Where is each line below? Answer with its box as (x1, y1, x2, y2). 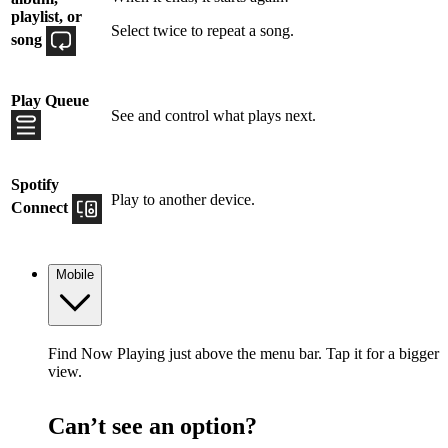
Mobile (56, 267, 94, 283)
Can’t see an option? (48, 412, 257, 439)
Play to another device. (111, 191, 255, 209)
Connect (11, 199, 72, 217)
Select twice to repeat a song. (111, 22, 294, 40)
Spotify (11, 176, 59, 194)
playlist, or (11, 8, 82, 26)
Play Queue (11, 92, 89, 110)
